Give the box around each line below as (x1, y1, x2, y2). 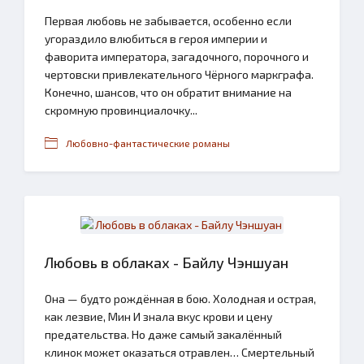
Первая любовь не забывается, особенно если (45, 14, 292, 28)
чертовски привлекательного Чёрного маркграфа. (45, 67, 314, 81)
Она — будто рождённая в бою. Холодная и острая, (45, 292, 316, 305)
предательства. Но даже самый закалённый (45, 327, 282, 341)
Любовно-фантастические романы (66, 137, 230, 149)
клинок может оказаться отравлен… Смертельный (45, 345, 314, 359)
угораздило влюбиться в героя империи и (45, 32, 267, 45)
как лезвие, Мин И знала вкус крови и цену (45, 310, 272, 323)
